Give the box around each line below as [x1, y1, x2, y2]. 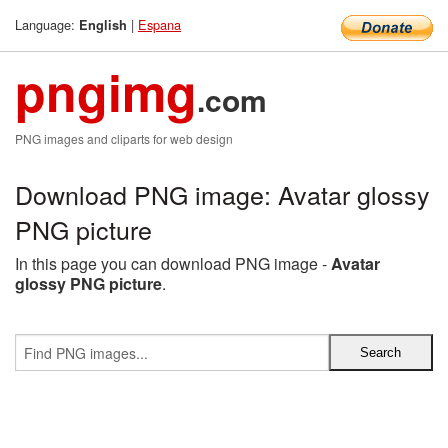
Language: [15, 15, 79, 34]
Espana [138, 15, 181, 34]
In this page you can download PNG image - [15, 252, 331, 275]
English [79, 16, 127, 34]
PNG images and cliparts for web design [15, 130, 233, 147]
